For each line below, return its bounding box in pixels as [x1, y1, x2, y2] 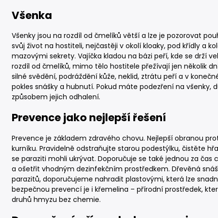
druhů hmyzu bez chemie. [12, 194, 101, 204]
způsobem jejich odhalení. [12, 92, 100, 102]
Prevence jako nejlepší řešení [12, 110, 166, 125]
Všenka [12, 8, 52, 22]
